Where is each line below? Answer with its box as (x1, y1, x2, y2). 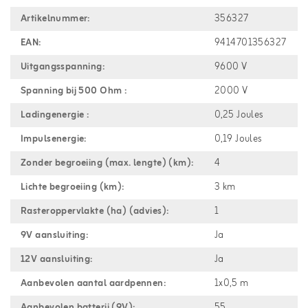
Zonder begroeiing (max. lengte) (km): (21, 155, 194, 171)
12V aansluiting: (21, 251, 93, 267)
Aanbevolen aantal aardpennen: (21, 275, 166, 291)
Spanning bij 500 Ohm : (21, 82, 127, 99)
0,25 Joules (214, 107, 263, 123)
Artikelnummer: (21, 10, 90, 27)
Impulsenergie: (21, 131, 87, 147)
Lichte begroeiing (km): (21, 179, 124, 195)
